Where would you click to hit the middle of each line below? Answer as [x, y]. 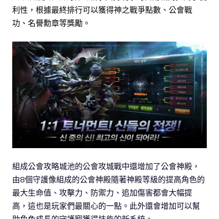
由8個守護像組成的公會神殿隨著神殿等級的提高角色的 [109, 180]
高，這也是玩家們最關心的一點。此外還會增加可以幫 [106, 206]
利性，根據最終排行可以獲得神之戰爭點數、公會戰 [102, 10]
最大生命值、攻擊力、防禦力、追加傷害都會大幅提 [102, 193]
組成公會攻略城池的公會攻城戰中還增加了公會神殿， [106, 166]
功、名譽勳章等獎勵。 [51, 23]
